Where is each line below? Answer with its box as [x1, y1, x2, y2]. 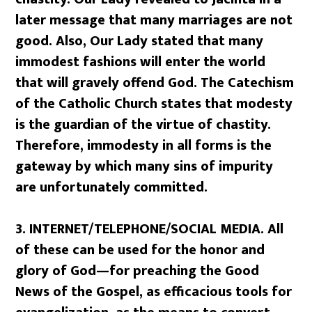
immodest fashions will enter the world [15, 49, 266, 74]
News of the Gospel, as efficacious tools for [15, 279, 292, 304]
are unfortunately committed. [15, 175, 208, 199]
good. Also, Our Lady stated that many [15, 29, 264, 53]
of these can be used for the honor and [15, 237, 265, 262]
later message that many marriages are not [15, 8, 293, 32]
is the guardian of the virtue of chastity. [15, 112, 272, 136]
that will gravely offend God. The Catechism [15, 70, 295, 95]
